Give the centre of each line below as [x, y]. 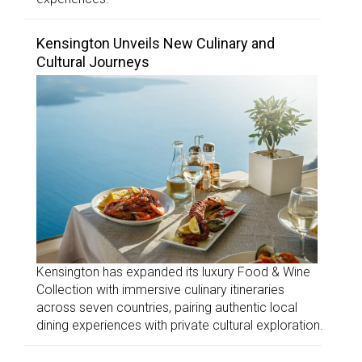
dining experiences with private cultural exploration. [180, 325]
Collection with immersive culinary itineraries [160, 289]
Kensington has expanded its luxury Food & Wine [173, 271]
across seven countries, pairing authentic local [167, 307]
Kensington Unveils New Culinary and [156, 44]
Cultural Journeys [95, 62]
